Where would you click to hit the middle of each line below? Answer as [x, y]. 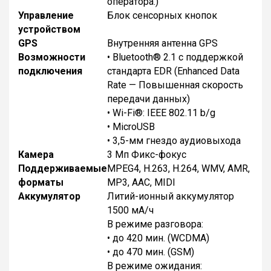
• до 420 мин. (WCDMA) [158, 238]
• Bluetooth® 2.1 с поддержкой [175, 57]
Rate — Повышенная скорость [175, 85]
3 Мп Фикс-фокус [147, 154]
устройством [49, 29]
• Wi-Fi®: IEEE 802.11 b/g [161, 113]
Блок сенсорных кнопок [162, 15]
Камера [36, 154]
